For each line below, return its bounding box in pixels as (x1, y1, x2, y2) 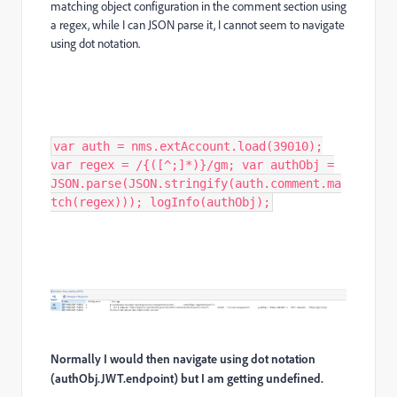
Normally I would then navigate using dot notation (51, 351, 315, 367)
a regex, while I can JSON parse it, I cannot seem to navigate (51, 16, 345, 33)
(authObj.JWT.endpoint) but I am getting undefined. (51, 370, 323, 386)
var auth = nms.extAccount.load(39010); (53, 138, 323, 153)
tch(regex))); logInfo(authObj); (51, 194, 270, 209)
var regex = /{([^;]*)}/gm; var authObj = (51, 157, 334, 172)
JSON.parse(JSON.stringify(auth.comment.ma (51, 175, 341, 191)
